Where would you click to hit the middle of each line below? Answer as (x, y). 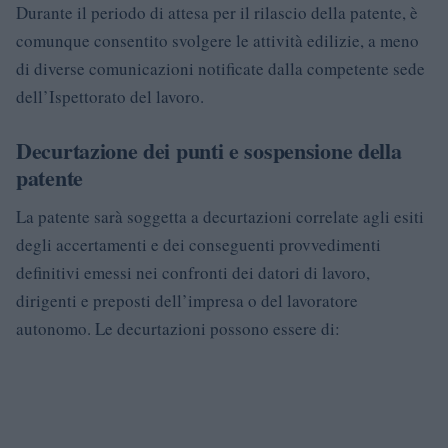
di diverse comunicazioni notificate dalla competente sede (220, 68)
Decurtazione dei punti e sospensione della (209, 150)
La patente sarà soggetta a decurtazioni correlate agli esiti (220, 216)
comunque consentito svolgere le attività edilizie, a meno (217, 40)
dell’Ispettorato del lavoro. (110, 96)
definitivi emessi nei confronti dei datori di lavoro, (193, 272)
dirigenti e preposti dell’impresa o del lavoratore (187, 300)
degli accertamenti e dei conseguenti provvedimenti (198, 244)
